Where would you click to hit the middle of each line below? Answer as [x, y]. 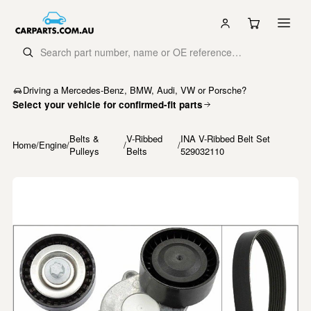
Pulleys [84, 151]
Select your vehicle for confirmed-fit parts [108, 104]
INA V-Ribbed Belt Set [226, 138]
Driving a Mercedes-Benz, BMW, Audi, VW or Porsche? [135, 90]
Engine [53, 145]
